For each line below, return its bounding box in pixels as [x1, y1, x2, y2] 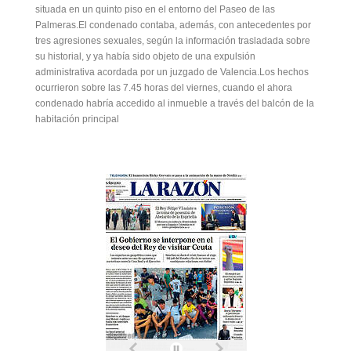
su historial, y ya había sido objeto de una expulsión [35, 51, 255, 63]
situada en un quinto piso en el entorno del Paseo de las [35, 4, 275, 16]
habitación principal [35, 114, 119, 125]
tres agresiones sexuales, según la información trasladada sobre [35, 35, 310, 47]
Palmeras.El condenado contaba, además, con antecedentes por [35, 20, 311, 31]
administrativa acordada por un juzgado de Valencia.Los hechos [35, 67, 309, 78]
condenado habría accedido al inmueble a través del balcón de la [35, 98, 314, 110]
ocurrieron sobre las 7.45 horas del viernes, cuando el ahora [35, 82, 292, 94]
